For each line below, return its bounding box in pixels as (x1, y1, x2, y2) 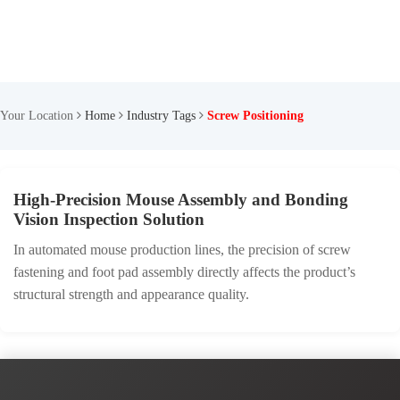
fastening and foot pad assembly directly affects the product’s (13, 264, 355, 279)
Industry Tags (127, 109, 196, 122)
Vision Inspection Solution (13, 210, 204, 229)
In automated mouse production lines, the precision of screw (13, 242, 351, 257)
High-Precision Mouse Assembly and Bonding (13, 190, 348, 209)
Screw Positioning (207, 109, 304, 122)
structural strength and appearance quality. (13, 287, 249, 302)
